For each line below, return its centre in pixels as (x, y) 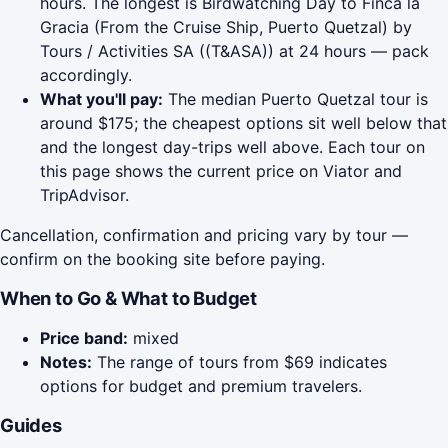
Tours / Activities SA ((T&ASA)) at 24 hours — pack (234, 51)
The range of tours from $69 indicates (239, 362)
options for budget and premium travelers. (201, 386)
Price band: (84, 338)
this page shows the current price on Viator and (221, 171)
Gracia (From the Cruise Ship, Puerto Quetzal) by (226, 27)
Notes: (66, 362)
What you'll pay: (101, 99)
